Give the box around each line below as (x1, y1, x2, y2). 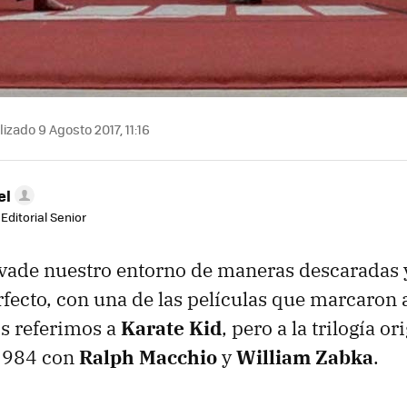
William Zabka (236, 344, 373, 370)
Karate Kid (121, 315, 222, 341)
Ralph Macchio (79, 344, 217, 370)
